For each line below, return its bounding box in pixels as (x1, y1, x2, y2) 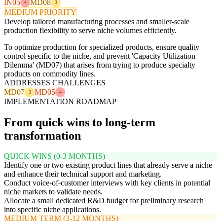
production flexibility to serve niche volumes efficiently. (4, 26, 177, 35)
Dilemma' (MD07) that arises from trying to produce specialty (4, 60, 195, 69)
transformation (4, 129, 81, 142)
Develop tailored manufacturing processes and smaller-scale (4, 17, 189, 26)
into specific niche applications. (4, 205, 101, 214)
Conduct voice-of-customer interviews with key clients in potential (4, 179, 210, 187)
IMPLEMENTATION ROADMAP (4, 97, 116, 106)
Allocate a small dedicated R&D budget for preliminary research (4, 196, 204, 205)
